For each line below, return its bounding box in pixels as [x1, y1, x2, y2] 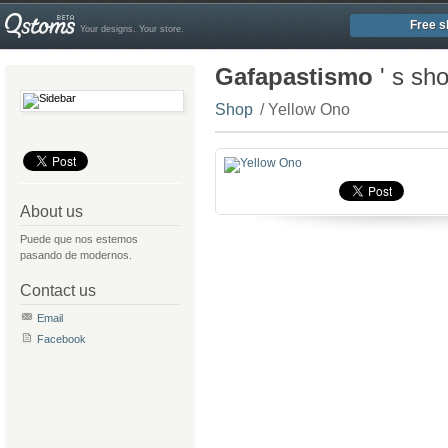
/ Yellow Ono [260, 101, 350, 118]
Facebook [37, 333, 86, 345]
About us [20, 203, 83, 220]
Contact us [20, 282, 96, 299]
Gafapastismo [215, 63, 373, 90]
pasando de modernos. [20, 249, 132, 261]
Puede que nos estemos [20, 233, 138, 245]
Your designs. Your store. [80, 24, 184, 34]
